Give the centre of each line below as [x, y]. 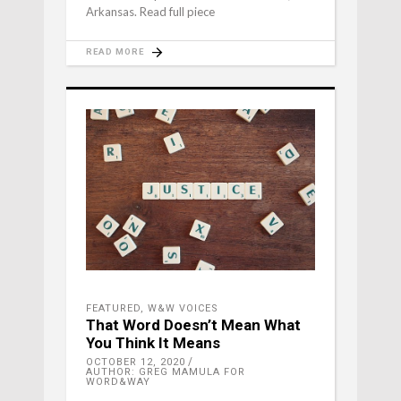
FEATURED [113, 308]
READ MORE [115, 51]
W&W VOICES [183, 308]
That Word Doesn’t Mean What [193, 324]
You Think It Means [153, 342]
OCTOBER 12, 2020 [136, 362]
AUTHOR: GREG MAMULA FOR [166, 371]
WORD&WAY [118, 381]
